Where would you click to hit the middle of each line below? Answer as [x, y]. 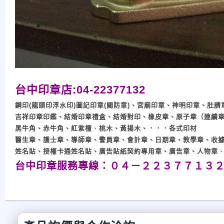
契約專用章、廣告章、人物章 [172, 151]
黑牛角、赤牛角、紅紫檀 [53, 128]
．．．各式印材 [172, 128]
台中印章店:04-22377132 [80, 90]
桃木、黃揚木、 [123, 128]
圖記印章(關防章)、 [106, 105]
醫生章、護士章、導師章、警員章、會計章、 [85, 140]
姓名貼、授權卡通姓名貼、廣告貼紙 [71, 151]
